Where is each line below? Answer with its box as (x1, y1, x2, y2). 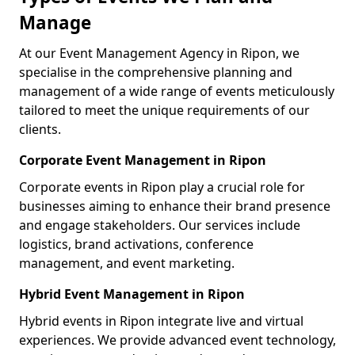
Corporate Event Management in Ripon (19, 151, 266, 169)
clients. (19, 120, 61, 138)
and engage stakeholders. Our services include (19, 216, 300, 234)
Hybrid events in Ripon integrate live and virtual (19, 312, 303, 330)
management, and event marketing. (19, 254, 235, 272)
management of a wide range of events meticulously (19, 82, 334, 100)
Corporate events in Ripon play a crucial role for (19, 178, 305, 196)
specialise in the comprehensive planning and (19, 63, 292, 81)
